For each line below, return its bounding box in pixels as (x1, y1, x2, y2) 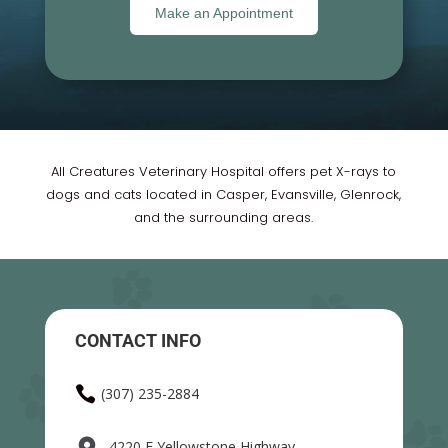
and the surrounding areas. (134, 208, 314, 228)
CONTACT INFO (74, 330, 201, 352)
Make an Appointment (154, 5, 293, 22)
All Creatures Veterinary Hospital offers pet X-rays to (51, 162, 397, 182)
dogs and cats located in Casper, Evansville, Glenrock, (46, 185, 402, 205)
